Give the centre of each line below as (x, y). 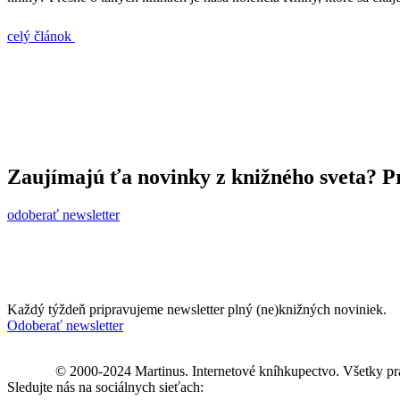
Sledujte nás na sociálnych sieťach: (105, 387)
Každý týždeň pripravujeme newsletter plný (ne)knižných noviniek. (197, 309)
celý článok (41, 36)
